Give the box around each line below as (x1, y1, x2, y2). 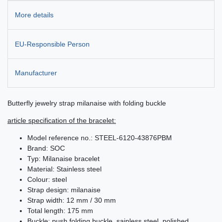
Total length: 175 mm (27, 207, 93, 215)
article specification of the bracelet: (7, 116, 116, 125)
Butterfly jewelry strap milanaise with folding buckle (7, 99, 166, 108)
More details (15, 11, 54, 19)
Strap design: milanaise (27, 186, 101, 194)
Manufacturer (15, 68, 57, 77)
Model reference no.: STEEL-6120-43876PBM (27, 134, 172, 142)
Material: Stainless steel (27, 165, 102, 173)
